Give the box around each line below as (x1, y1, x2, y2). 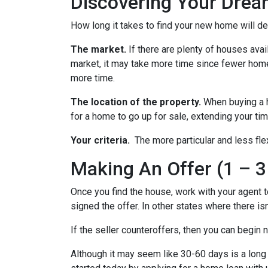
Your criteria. (71, 135, 132, 146)
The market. (71, 44, 129, 55)
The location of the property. (71, 96, 203, 108)
